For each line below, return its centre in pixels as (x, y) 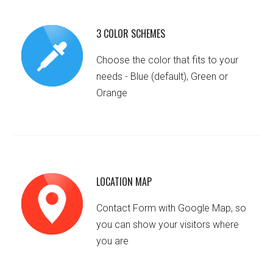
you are (113, 241)
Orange (112, 93)
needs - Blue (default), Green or (162, 76)
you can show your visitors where (168, 224)
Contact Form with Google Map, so (172, 208)
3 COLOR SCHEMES (131, 33)
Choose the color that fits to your (168, 60)
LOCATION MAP (124, 181)
